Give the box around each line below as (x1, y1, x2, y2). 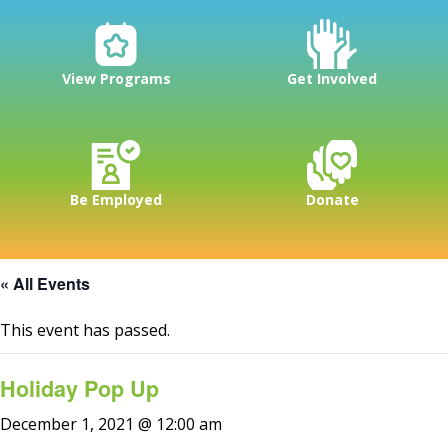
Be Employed (70, 189, 162, 209)
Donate (305, 189, 359, 209)
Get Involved (287, 68, 377, 88)
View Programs (61, 68, 171, 88)
